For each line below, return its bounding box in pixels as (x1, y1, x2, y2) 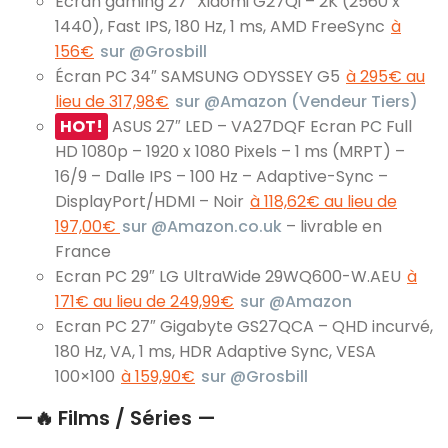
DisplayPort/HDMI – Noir (55, 189, 248, 213)
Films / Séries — (58, 403, 216, 432)
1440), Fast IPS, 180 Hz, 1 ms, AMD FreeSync (55, 14, 389, 38)
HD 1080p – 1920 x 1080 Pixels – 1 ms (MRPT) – (55, 139, 405, 163)
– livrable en (282, 214, 382, 238)
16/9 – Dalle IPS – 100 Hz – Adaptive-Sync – (55, 164, 388, 188)
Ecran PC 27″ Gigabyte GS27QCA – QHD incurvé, (55, 314, 433, 338)
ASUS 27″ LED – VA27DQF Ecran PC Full (108, 114, 412, 138)
